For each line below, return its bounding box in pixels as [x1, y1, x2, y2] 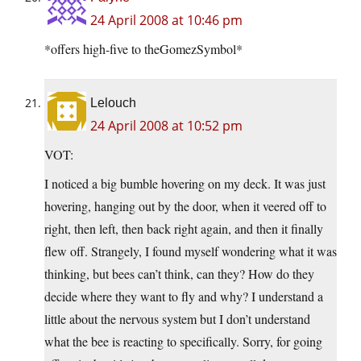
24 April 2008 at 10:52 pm [90, 117, 243, 135]
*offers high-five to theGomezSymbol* [44, 40, 243, 58]
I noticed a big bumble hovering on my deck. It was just [44, 175, 326, 193]
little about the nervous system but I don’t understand [44, 310, 310, 328]
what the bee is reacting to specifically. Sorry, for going [44, 333, 322, 351]
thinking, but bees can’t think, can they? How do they [44, 265, 314, 283]
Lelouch [90, 96, 136, 110]
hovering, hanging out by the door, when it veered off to [44, 197, 326, 215]
